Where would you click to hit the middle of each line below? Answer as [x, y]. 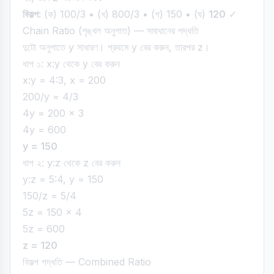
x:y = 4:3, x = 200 [64, 80]
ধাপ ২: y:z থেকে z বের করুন [72, 163]
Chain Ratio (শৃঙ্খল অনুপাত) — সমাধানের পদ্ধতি [111, 31]
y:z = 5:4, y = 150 [63, 179]
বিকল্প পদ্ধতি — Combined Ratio [87, 262]
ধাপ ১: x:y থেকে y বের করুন [71, 64]
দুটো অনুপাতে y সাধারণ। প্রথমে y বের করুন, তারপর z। [116, 47]
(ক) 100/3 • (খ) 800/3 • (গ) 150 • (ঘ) [125, 14]
